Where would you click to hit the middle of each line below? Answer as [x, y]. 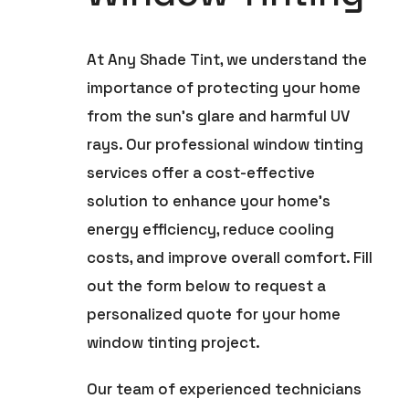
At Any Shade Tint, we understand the [227, 59]
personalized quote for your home [214, 314]
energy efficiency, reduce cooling [211, 229]
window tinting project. [174, 342]
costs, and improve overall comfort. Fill [230, 257]
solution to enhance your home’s [209, 200]
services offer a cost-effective [201, 172]
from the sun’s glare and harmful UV [219, 115]
